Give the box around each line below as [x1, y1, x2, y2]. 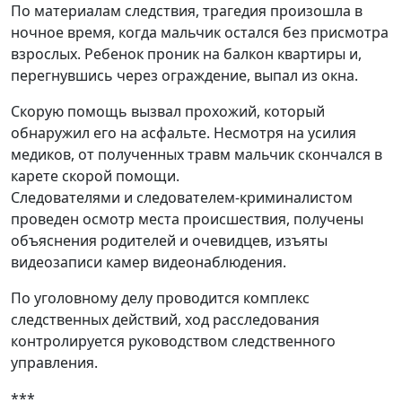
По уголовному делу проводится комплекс [11, 287, 310, 308]
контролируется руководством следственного [11, 330, 336, 351]
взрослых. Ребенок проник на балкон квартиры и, [11, 43, 362, 64]
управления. [11, 352, 98, 372]
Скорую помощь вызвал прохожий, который [11, 100, 325, 121]
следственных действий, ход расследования [11, 309, 319, 329]
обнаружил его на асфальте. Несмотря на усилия [11, 122, 356, 143]
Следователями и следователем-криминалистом [11, 187, 353, 207]
